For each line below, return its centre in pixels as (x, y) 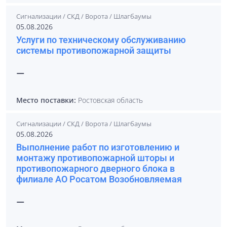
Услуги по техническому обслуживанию (101, 40)
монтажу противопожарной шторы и (95, 158)
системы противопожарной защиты (94, 50)
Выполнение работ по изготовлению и (98, 147)
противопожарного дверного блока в (96, 168)
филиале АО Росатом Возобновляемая (99, 179)
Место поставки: (46, 100)
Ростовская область (109, 100)
